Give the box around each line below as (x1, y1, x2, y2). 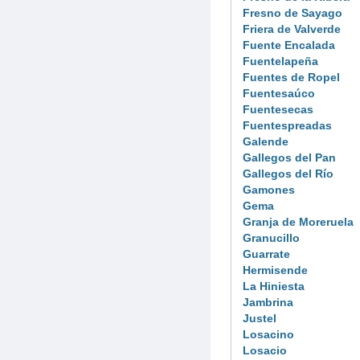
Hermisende (243, 263, 308, 276)
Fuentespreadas (243, 118, 332, 132)
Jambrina (243, 295, 293, 309)
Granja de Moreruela (243, 215, 354, 228)
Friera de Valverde (243, 22, 341, 35)
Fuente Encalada (243, 38, 335, 51)
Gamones (243, 182, 295, 196)
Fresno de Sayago (243, 6, 342, 19)
